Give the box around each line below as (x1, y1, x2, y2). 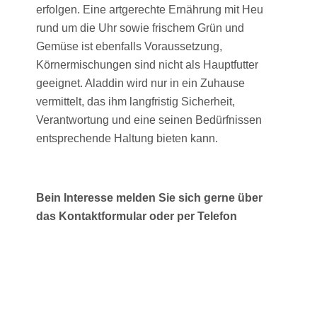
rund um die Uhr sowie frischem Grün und (36, 22, 245, 35)
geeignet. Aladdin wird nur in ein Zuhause (36, 77, 246, 90)
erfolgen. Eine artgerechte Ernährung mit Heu (36, 4, 264, 16)
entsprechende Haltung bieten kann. (36, 132, 219, 145)
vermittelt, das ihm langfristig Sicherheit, (36, 96, 236, 108)
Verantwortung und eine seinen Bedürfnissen (36, 114, 263, 127)
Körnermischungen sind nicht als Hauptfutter (36, 59, 259, 71)
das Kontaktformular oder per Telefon (36, 210, 238, 223)
